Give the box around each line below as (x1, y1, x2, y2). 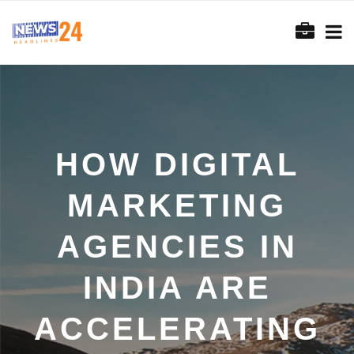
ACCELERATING (33, 311, 321, 346)
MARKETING (67, 188, 287, 223)
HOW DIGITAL (55, 147, 299, 182)
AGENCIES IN (56, 229, 298, 264)
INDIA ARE (82, 270, 272, 305)
